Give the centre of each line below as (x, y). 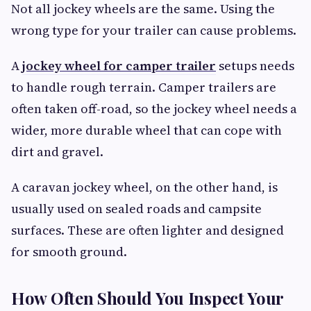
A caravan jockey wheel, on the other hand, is (144, 187)
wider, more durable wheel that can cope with (146, 130)
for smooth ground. (69, 251)
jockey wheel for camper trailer (119, 65)
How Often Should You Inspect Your (148, 297)
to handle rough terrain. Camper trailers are (144, 87)
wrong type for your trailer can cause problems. (154, 30)
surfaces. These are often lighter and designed (148, 230)
